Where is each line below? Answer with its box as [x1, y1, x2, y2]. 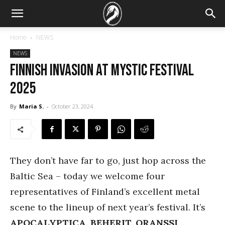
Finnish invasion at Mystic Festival [10, 61, 194, 80]
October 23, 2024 [52, 102, 93, 110]
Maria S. [19, 102, 44, 110]
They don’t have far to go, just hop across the [10, 155, 206, 166]
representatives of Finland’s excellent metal [10, 186, 200, 197]
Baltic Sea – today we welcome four [10, 170, 165, 182]
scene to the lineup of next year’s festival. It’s [10, 201, 205, 213]
